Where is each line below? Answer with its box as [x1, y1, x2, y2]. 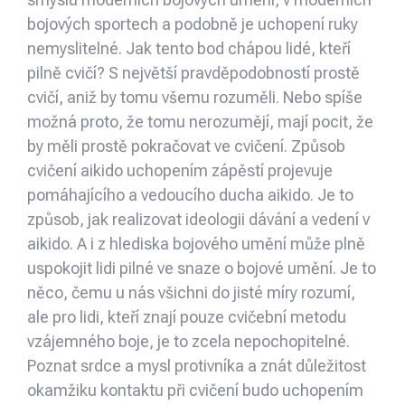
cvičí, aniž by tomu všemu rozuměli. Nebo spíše [27, 88, 363, 108]
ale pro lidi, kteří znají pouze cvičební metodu [27, 307, 346, 327]
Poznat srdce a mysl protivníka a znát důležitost [27, 356, 366, 376]
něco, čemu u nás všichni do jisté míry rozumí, [27, 283, 355, 303]
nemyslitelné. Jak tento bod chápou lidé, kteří [27, 39, 351, 59]
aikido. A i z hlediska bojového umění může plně [27, 234, 365, 254]
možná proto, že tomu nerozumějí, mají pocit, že [27, 112, 373, 132]
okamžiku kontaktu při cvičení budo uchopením [27, 381, 363, 400]
